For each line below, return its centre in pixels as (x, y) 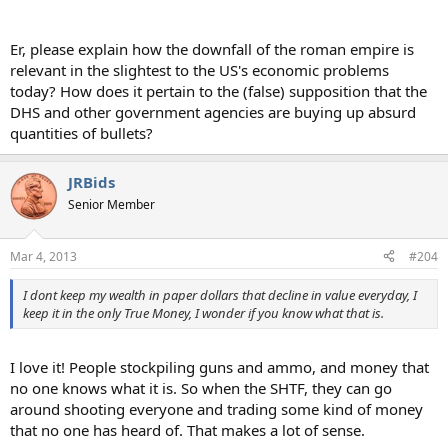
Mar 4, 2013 (43, 256)
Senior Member (111, 204)
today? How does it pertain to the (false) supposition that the (218, 91)
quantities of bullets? (81, 133)
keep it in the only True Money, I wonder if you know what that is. (203, 312)
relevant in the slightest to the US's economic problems (199, 70)
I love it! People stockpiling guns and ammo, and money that (219, 367)
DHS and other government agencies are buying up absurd (213, 112)
